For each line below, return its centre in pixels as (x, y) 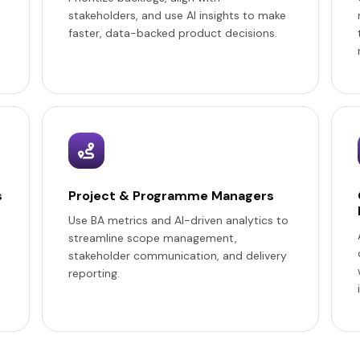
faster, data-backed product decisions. (172, 33)
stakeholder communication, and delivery (177, 256)
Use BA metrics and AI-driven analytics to (178, 220)
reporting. (94, 273)
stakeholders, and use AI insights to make (177, 15)
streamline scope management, (152, 238)
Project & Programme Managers (171, 196)
